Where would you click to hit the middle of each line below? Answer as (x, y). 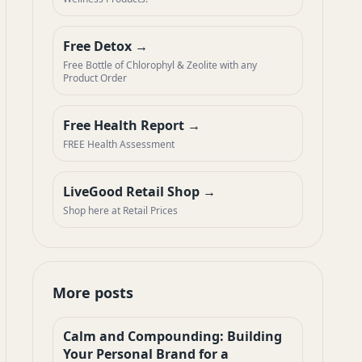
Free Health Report (125, 125)
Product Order (95, 78)
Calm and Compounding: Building (173, 336)
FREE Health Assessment (119, 144)
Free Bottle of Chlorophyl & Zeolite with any (160, 65)
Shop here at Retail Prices (120, 210)
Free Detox (99, 46)
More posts (93, 293)
